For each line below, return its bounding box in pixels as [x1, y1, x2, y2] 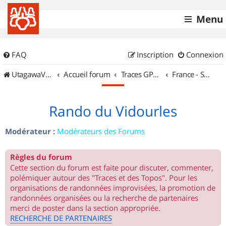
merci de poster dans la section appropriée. [10, 203, 160, 213]
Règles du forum [10, 152, 72, 162]
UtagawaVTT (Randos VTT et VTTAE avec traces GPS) [12, 69, 45, 79]
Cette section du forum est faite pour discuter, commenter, [10, 162, 213, 173]
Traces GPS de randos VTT [153, 69, 159, 79]
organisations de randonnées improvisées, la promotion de [10, 183, 215, 193]
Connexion [186, 49, 223, 60]
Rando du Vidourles [49, 102, 177, 121]
